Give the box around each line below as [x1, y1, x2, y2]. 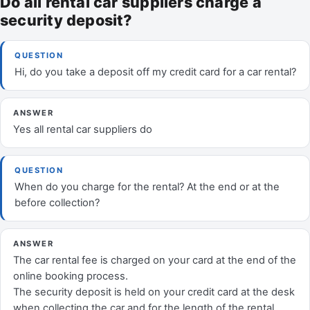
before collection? [15, 197, 100, 209]
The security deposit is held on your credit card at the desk [13, 286, 295, 298]
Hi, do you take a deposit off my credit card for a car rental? [15, 66, 296, 78]
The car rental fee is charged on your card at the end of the [13, 254, 296, 266]
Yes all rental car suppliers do [13, 123, 152, 136]
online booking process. [13, 270, 128, 282]
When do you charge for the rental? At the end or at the [15, 181, 280, 193]
